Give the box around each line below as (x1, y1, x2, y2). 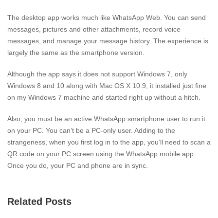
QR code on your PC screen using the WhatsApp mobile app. (7, 150, 196, 158)
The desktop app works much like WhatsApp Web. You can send (7, 14, 206, 22)
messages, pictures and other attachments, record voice (7, 25, 181, 34)
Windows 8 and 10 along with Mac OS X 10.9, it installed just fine (7, 82, 206, 90)
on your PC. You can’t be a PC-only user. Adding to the (7, 127, 175, 135)
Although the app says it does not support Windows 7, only (7, 70, 187, 78)
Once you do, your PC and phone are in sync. (7, 162, 148, 170)
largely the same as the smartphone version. (7, 49, 145, 57)
